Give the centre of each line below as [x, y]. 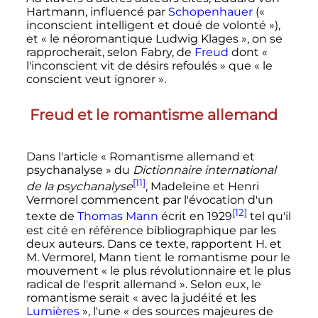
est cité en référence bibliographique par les [151, 230]
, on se [264, 38]
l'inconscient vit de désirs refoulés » [126, 65]
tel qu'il [269, 216]
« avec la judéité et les [194, 297]
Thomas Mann [117, 216]
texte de [51, 216]
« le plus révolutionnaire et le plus [196, 270]
